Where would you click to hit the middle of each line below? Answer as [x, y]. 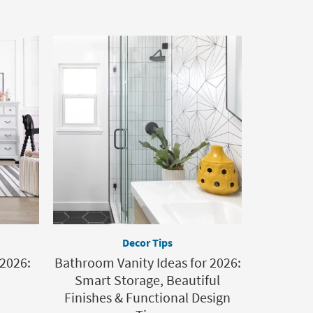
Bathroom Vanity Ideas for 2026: [147, 262]
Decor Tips [147, 242]
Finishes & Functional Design [147, 297]
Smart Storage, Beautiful [147, 280]
